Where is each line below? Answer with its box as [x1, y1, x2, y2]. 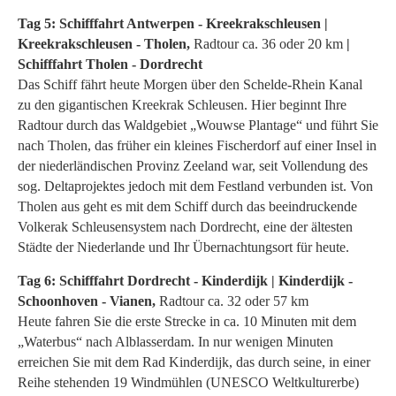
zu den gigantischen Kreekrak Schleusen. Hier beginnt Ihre [18, 96, 346, 112]
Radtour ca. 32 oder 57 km [159, 293, 308, 308]
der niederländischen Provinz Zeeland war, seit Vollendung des [18, 157, 368, 173]
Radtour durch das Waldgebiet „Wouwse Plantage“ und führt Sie [18, 117, 378, 133]
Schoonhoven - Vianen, [18, 293, 159, 308]
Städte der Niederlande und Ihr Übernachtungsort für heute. [18, 239, 349, 255]
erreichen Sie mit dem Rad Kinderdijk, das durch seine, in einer [18, 354, 370, 369]
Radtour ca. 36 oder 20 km [190, 35, 346, 51]
